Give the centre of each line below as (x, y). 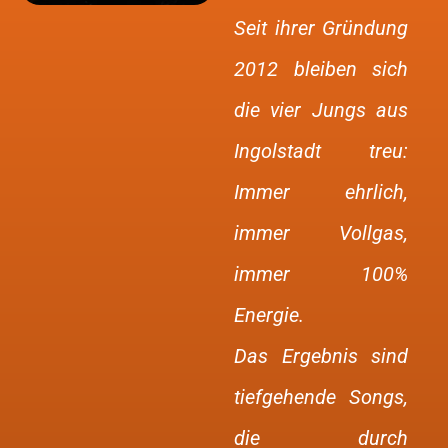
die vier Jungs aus (321, 110)
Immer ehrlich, (321, 192)
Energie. (269, 315)
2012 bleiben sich (321, 69)
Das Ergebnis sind (321, 356)
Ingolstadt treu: (321, 151)
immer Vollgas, (321, 233)
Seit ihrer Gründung (321, 28)
